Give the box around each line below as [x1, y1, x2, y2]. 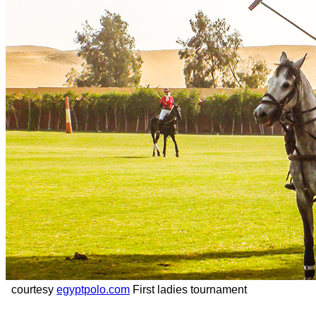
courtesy [6, 283, 56, 296]
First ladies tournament [130, 283, 247, 296]
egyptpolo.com [56, 283, 130, 296]
